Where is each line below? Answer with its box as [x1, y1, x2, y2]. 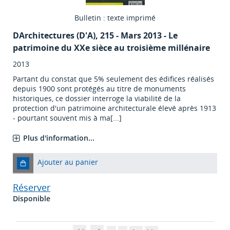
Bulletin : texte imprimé [74, 13, 156, 23]
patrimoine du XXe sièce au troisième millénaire [13, 42, 210, 54]
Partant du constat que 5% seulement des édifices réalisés [13, 74, 214, 84]
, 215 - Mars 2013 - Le [95, 30, 178, 42]
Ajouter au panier [37, 157, 98, 167]
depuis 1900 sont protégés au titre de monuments [13, 84, 186, 94]
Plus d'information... [23, 133, 94, 143]
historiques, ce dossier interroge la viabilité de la [13, 93, 181, 104]
